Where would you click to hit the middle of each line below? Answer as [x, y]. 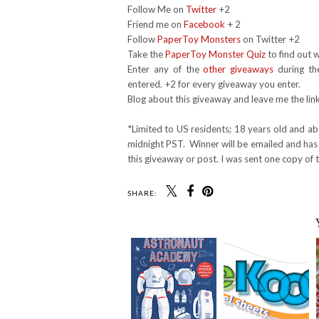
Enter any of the [166, 69]
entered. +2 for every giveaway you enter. [214, 84]
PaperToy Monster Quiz [215, 54]
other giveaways [239, 69]
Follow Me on [157, 10]
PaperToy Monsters [199, 40]
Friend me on [156, 25]
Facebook [204, 25]
